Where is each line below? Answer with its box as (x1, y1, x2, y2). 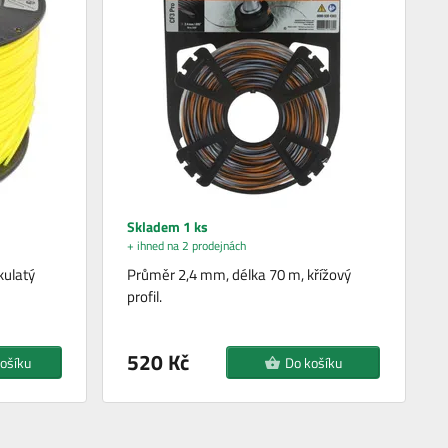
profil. (127, 284, 163, 308)
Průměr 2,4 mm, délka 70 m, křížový (127, 262, 352, 286)
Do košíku (284, 351, 342, 373)
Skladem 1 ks (127, 215, 209, 237)
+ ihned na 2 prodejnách (127, 235, 247, 255)
